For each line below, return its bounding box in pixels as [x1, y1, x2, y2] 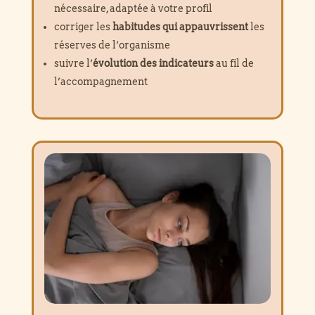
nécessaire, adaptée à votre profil [53, 2, 212, 14]
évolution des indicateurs [92, 57, 214, 69]
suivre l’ [53, 57, 93, 69]
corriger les [53, 20, 112, 32]
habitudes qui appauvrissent [112, 20, 248, 32]
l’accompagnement [53, 75, 148, 87]
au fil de [213, 57, 254, 69]
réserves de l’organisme [53, 39, 170, 51]
